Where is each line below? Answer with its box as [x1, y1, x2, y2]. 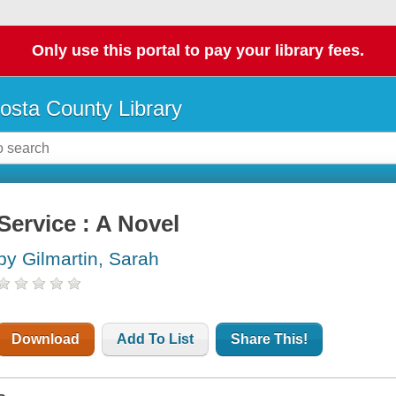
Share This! [231, 331, 308, 347]
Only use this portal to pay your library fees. [32, 42, 364, 60]
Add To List [117, 331, 194, 347]
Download [11, 331, 80, 347]
